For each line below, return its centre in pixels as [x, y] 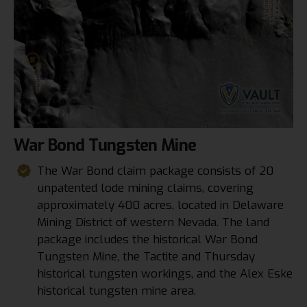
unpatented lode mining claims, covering [146, 188]
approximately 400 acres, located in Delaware [161, 206]
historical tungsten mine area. [117, 291]
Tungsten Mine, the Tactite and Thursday [146, 257]
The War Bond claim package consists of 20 [156, 171]
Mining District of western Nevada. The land [153, 223]
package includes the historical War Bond [148, 240]
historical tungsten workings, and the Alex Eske [165, 274]
